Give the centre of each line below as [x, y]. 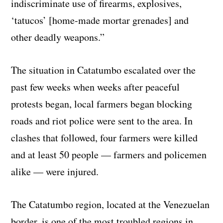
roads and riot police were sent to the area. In [102, 120]
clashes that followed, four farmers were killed [105, 137]
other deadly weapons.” [58, 37]
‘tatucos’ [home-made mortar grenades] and [100, 20]
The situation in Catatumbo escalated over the [104, 70]
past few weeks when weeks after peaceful [96, 87]
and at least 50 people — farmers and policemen [109, 154]
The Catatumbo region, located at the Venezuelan [111, 204]
